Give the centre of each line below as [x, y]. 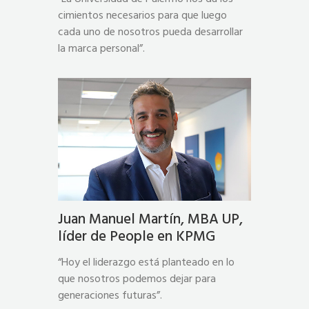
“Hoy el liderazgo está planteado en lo [146, 262]
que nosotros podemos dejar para [137, 279]
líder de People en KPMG [137, 237]
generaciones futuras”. [110, 296]
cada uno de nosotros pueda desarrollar [150, 32]
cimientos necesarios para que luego [142, 16]
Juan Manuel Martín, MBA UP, [150, 219]
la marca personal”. [101, 49]
